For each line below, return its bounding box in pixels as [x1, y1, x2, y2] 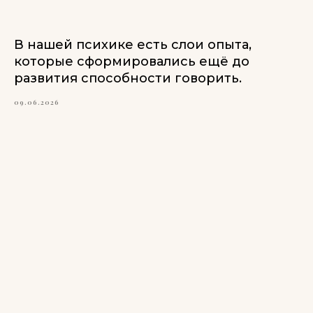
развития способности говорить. [14, 71, 242, 87]
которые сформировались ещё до [14, 54, 249, 70]
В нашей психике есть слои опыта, [14, 37, 252, 53]
